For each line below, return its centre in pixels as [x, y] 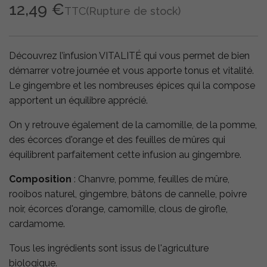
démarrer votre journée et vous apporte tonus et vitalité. [131, 71]
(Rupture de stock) [133, 11]
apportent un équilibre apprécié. [78, 101]
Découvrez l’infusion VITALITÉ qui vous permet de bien [129, 56]
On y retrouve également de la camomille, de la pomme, [133, 125]
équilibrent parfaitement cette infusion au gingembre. [125, 155]
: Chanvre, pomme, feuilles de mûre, [150, 179]
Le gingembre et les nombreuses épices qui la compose [132, 86]
